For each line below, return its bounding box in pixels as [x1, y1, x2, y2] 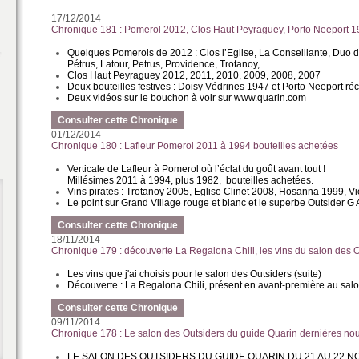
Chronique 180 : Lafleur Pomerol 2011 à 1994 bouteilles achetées [51, 140, 339, 151]
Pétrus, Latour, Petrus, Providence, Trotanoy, [67, 58, 260, 70]
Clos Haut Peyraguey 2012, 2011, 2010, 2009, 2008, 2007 [67, 70, 321, 81]
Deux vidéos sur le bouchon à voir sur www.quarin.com [67, 92, 307, 103]
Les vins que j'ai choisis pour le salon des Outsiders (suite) [67, 268, 322, 280]
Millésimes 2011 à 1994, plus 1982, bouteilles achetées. [67, 175, 314, 186]
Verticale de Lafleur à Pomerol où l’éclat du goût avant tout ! [67, 163, 326, 175]
